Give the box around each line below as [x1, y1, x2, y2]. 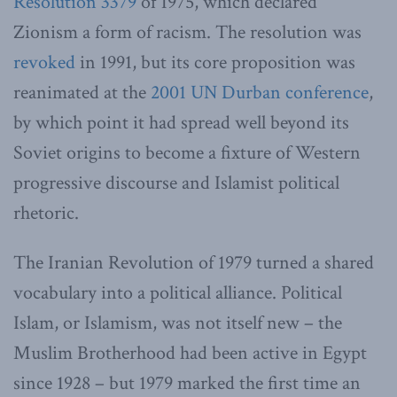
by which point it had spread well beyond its [13, 109, 349, 136]
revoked [13, 49, 75, 75]
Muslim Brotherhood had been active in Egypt [13, 339, 367, 366]
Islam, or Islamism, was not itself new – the [13, 309, 342, 336]
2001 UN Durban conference [151, 79, 369, 105]
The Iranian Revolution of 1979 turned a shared [13, 249, 374, 276]
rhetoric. [13, 199, 79, 226]
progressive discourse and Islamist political [13, 169, 339, 196]
